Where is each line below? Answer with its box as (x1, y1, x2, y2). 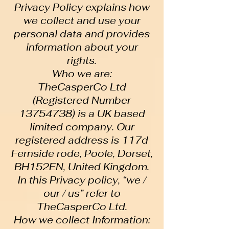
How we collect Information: (13, 214, 150, 226)
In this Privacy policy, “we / (17, 174, 146, 187)
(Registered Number (33, 94, 131, 107)
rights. (67, 54, 97, 67)
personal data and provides (14, 28, 150, 40)
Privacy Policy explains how (14, 1, 150, 14)
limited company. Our (29, 121, 134, 133)
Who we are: (52, 67, 112, 80)
